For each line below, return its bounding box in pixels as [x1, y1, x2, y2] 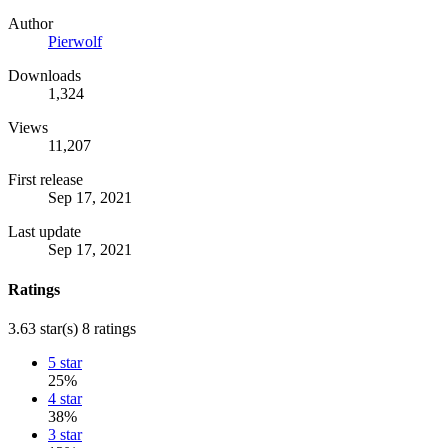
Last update [8, 223, 81, 241]
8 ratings [82, 319, 136, 337]
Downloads [8, 67, 81, 85]
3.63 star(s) [8, 319, 78, 337]
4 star [48, 389, 82, 407]
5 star [48, 353, 82, 371]
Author [8, 15, 53, 33]
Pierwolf [48, 33, 102, 51]
